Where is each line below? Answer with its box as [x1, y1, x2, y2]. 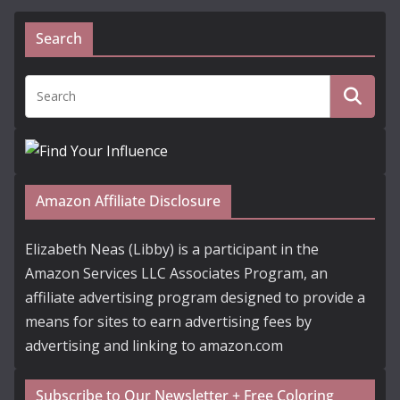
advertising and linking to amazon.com [25, 336, 283, 356]
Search [36, 29, 82, 49]
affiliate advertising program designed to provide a [25, 287, 365, 308]
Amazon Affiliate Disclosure [36, 191, 221, 212]
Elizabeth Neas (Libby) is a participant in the [25, 239, 319, 260]
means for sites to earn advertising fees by [25, 312, 312, 332]
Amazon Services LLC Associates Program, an [25, 263, 328, 284]
